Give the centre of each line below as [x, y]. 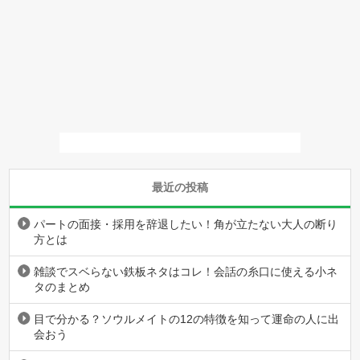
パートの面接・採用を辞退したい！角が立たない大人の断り [186, 224]
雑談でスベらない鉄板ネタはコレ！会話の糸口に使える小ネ [186, 272]
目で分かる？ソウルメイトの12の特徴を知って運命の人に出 [187, 319]
